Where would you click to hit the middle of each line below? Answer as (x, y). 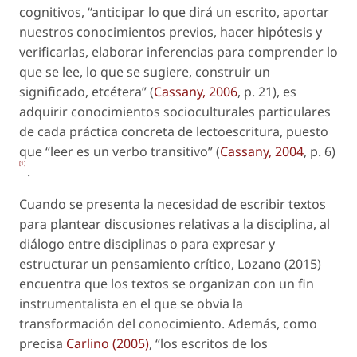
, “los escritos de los (208, 343)
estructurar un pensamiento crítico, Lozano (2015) (170, 263)
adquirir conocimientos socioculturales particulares (175, 111)
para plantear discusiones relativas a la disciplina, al (175, 224)
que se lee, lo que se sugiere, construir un (145, 71)
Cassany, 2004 (262, 151)
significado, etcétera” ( (86, 91)
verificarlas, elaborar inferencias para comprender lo (178, 51)
